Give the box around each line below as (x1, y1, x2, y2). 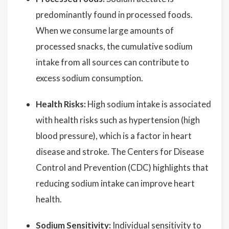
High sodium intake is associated (86, 99, 211, 109)
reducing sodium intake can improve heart (36, 178, 195, 189)
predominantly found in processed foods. (36, 9, 193, 20)
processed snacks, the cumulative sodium (36, 41, 193, 52)
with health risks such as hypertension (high (36, 114, 200, 125)
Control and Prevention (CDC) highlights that (36, 162, 209, 173)
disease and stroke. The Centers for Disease (36, 146, 204, 157)
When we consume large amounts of (36, 25, 174, 36)
